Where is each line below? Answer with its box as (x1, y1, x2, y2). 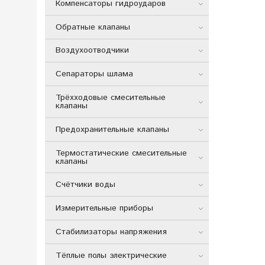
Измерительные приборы (55, 202, 153, 215)
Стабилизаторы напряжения (55, 225, 167, 238)
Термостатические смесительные (55, 147, 187, 159)
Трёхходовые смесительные (55, 91, 166, 104)
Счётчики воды (55, 179, 115, 191)
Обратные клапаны (55, 21, 130, 33)
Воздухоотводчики (55, 44, 129, 57)
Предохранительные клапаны (55, 123, 169, 135)
